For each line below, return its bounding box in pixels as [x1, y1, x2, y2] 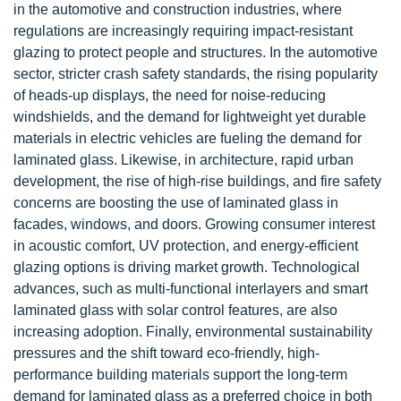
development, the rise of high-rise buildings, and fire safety [13, 174, 381, 189]
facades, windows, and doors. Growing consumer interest [13, 217, 375, 232]
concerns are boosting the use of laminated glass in [13, 195, 338, 210]
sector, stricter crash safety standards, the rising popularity [13, 66, 378, 81]
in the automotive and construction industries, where [13, 2, 342, 17]
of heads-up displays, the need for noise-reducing [13, 88, 326, 103]
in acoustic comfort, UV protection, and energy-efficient [13, 238, 358, 253]
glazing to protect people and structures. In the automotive [13, 45, 378, 60]
